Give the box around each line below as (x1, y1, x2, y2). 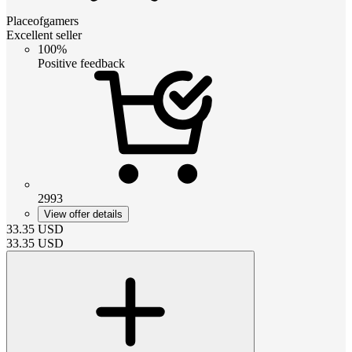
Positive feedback (38, 56, 125, 70)
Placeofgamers (6, 13, 79, 27)
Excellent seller (6, 27, 82, 42)
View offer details (44, 207, 123, 220)
